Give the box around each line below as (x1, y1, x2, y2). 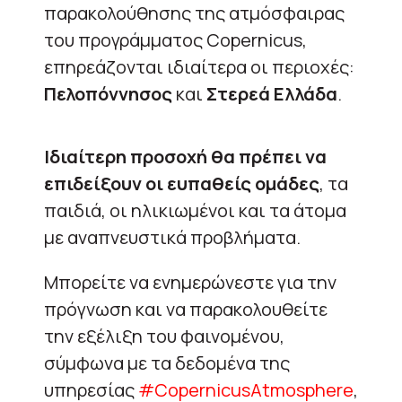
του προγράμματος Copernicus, (44, 27, 307, 52)
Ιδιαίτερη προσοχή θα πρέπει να (44, 144, 327, 169)
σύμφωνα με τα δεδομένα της (44, 350, 290, 375)
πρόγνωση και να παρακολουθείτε (44, 296, 328, 321)
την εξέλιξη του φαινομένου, (44, 323, 284, 348)
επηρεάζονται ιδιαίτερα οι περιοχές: (44, 54, 354, 79)
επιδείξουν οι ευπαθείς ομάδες (44, 170, 319, 196)
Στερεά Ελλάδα (206, 81, 337, 106)
